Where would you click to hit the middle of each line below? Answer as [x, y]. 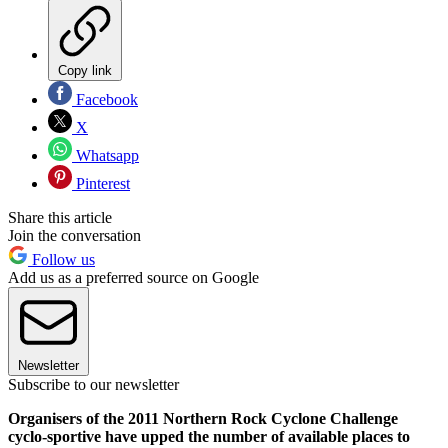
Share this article [60, 217]
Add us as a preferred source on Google [133, 277]
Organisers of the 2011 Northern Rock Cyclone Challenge [203, 418]
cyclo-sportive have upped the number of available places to [209, 436]
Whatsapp [105, 155]
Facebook [105, 99]
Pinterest [101, 183]
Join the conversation [74, 235]
